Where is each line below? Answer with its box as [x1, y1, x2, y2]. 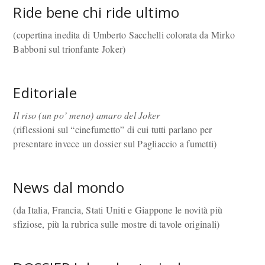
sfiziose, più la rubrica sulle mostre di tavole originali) [13, 218, 220, 230]
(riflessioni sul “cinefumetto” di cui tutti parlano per [13, 123, 212, 135]
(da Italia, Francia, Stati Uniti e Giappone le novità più [13, 203, 223, 216]
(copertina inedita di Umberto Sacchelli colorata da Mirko [13, 28, 235, 41]
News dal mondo [13, 177, 124, 197]
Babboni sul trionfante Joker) [13, 43, 126, 55]
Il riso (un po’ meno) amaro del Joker [13, 109, 160, 121]
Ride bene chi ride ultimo [13, 2, 180, 22]
